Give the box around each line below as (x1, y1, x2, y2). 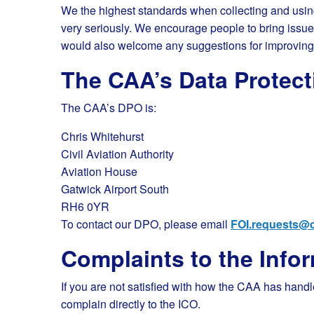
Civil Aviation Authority (61, 146, 174, 162)
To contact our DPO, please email (61, 216, 231, 232)
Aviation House (61, 163, 137, 179)
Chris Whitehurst (61, 128, 144, 144)
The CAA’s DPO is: (61, 100, 156, 116)
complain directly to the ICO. (61, 296, 200, 312)
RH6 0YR (61, 198, 109, 214)
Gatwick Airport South (61, 181, 169, 197)
